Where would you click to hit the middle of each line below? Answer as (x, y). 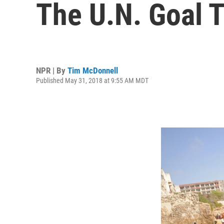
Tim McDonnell (93, 70)
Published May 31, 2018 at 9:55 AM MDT (92, 80)
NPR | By (52, 70)
